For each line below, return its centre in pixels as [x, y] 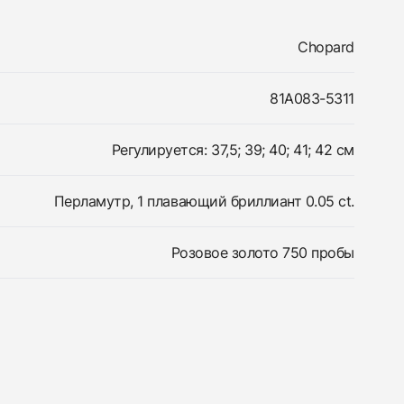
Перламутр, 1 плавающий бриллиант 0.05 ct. [204, 201]
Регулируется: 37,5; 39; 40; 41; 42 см [233, 150]
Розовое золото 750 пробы [262, 252]
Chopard [326, 47]
